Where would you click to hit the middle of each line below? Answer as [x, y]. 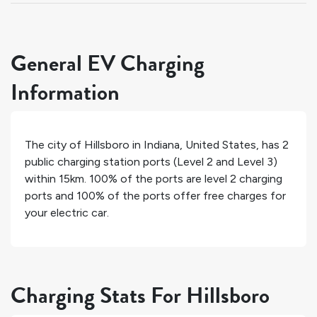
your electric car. [67, 213]
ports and [51, 196]
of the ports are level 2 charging [200, 179]
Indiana [162, 145]
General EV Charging [108, 63]
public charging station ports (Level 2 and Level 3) [151, 162]
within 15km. [57, 179]
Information [65, 92]
